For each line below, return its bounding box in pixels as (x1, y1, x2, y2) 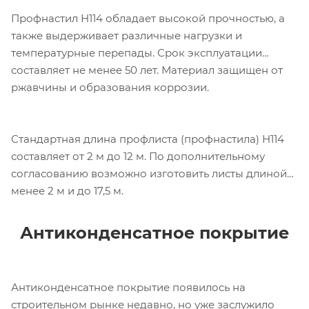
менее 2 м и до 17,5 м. (11, 184, 123, 198)
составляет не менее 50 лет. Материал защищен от (11, 63, 283, 77)
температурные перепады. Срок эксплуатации (11, 46, 262, 60)
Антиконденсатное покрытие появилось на (11, 281, 246, 295)
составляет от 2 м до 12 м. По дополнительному (11, 150, 265, 163)
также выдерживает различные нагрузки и (11, 29, 242, 43)
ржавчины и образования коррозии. (11, 81, 209, 94)
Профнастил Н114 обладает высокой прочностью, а (11, 12, 285, 26)
